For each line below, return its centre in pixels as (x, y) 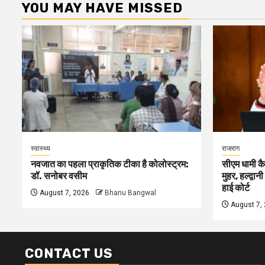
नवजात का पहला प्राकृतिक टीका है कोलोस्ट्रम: (110, 164)
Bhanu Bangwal (130, 193)
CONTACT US (69, 253)
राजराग (230, 148)
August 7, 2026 (64, 193)
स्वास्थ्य (41, 148)
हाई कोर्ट (235, 188)
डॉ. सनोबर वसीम (59, 176)
